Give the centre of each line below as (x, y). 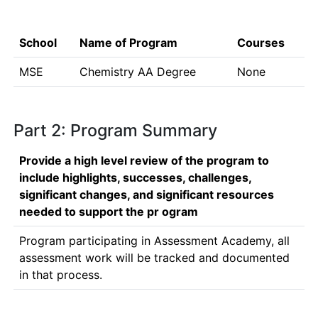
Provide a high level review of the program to (144, 160)
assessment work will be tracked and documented (154, 258)
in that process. (62, 275)
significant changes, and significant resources (147, 194)
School (38, 43)
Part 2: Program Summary (115, 130)
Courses (261, 43)
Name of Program (128, 43)
